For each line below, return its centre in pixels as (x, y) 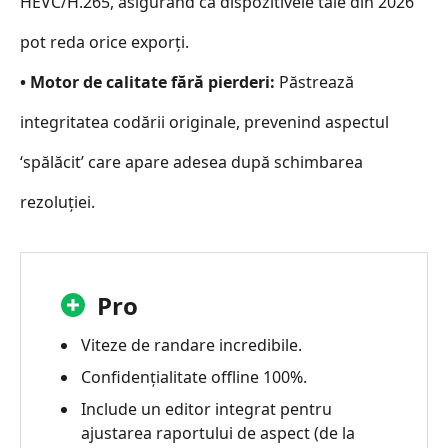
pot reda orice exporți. (104, 42)
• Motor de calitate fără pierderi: (147, 82)
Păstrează (314, 82)
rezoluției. (57, 202)
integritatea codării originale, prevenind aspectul (204, 122)
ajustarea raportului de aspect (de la (218, 433)
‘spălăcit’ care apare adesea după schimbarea (191, 162)
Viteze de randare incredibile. (191, 345)
